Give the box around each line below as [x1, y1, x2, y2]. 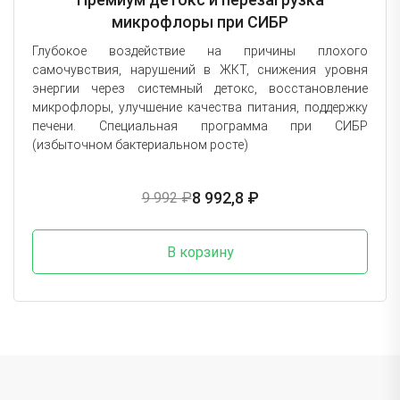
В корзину [166, 243, 234, 261]
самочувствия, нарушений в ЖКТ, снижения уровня [32, 62, 368, 77]
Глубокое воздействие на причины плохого [32, 43, 368, 58]
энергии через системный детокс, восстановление [32, 80, 368, 96]
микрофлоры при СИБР [112, 12, 288, 31]
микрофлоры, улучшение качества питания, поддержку [32, 99, 368, 114]
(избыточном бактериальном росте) [32, 137, 248, 152]
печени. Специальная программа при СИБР [32, 118, 368, 133]
